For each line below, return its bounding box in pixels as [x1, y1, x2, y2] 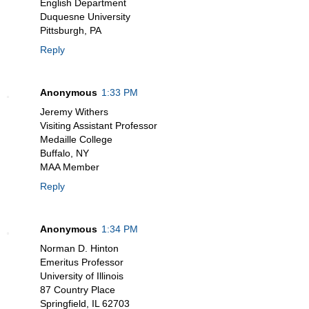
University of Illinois [40, 270, 123, 282]
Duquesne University [40, 11, 130, 23]
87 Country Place [40, 284, 115, 296]
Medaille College [40, 134, 112, 146]
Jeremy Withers [40, 106, 108, 118]
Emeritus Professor [40, 257, 123, 268]
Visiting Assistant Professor [40, 120, 157, 132]
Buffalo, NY [40, 148, 89, 159]
